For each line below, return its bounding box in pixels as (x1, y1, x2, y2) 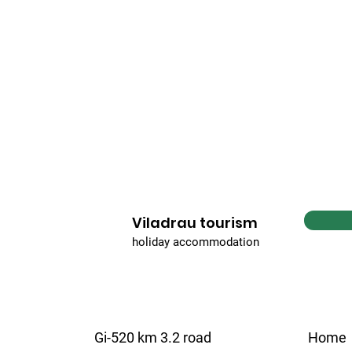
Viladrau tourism (132, 213, 258, 233)
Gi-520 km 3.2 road (94, 329, 211, 346)
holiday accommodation (132, 235, 259, 249)
